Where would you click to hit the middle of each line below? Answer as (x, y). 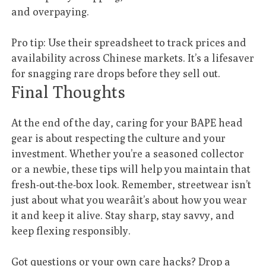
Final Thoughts (69, 92)
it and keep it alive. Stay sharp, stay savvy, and (123, 215)
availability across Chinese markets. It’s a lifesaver (133, 58)
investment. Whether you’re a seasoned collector (128, 153)
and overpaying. (50, 12)
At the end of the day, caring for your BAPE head (127, 122)
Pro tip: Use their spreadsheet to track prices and (129, 43)
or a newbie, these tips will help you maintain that (131, 169)
